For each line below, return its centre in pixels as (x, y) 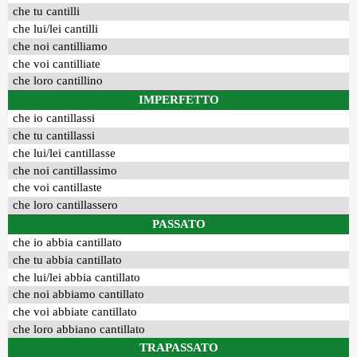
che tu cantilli (47, 12)
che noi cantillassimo (65, 170)
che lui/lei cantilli (56, 29)
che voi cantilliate (57, 63)
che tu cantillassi (54, 136)
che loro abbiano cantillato (79, 329)
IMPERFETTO (178, 99)
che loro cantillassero (66, 205)
